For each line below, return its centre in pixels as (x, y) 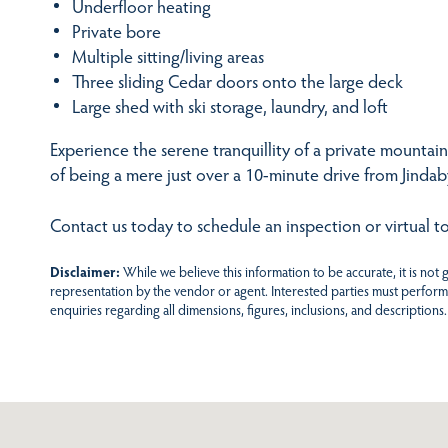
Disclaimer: (85, 271)
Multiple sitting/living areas (167, 56)
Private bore (116, 31)
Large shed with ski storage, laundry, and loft (229, 106)
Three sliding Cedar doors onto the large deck (237, 81)
